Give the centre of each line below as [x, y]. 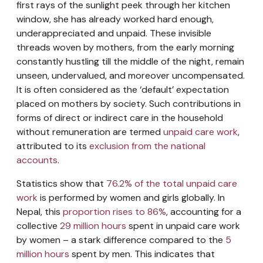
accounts [37, 160]
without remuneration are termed [90, 131]
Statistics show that [61, 183]
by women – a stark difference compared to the [121, 240]
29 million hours [93, 225]
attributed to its [53, 146]
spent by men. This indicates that [142, 254]
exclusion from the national [147, 146]
